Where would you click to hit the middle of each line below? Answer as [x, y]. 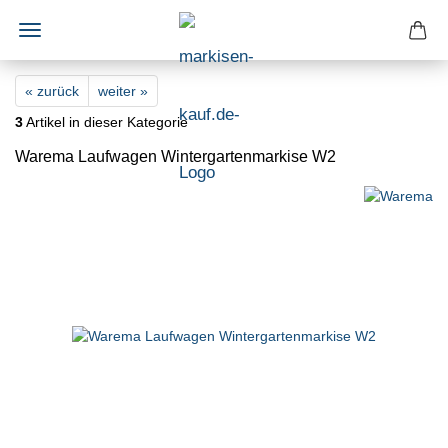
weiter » [123, 91]
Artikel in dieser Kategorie [105, 122]
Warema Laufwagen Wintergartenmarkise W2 [175, 156]
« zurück [52, 91]
